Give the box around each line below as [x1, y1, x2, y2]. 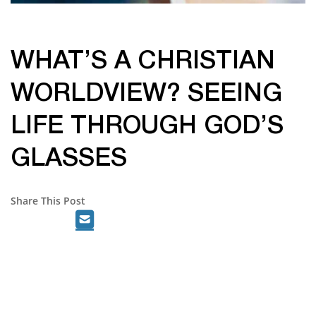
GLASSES [11, 147, 127, 171]
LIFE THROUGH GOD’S [11, 115, 284, 139]
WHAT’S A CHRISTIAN [11, 50, 275, 74]
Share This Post [11, 194, 85, 208]
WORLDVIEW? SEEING [11, 83, 282, 107]
